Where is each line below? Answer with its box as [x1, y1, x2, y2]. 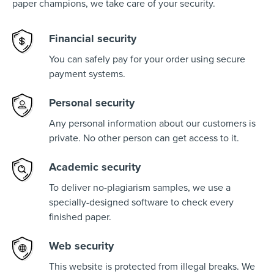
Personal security [49, 96, 135, 110]
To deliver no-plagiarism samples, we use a [49, 182, 231, 194]
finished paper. [49, 211, 111, 224]
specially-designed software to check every [49, 196, 234, 209]
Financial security [49, 32, 136, 46]
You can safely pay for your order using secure [49, 53, 245, 66]
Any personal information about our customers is [49, 117, 256, 130]
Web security [49, 239, 114, 253]
